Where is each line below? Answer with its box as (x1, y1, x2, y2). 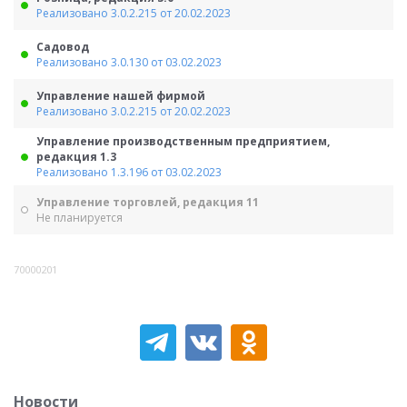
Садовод (36, 39, 89, 55)
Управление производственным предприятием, (36, 134, 330, 149)
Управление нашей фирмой (36, 88, 205, 104)
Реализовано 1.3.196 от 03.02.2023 (36, 164, 222, 180)
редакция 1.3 (36, 149, 116, 164)
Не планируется (36, 210, 123, 225)
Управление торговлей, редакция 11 (36, 194, 259, 210)
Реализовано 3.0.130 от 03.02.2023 (36, 55, 222, 70)
